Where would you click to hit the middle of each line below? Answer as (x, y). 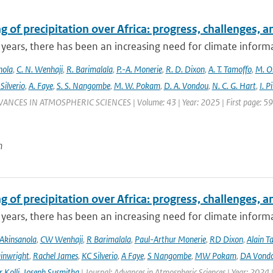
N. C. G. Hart (234, 86)
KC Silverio (99, 256)
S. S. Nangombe (83, 86)
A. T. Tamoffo (230, 69)
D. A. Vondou (186, 86)
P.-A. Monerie (139, 69)
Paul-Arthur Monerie (170, 239)
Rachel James (55, 256)
